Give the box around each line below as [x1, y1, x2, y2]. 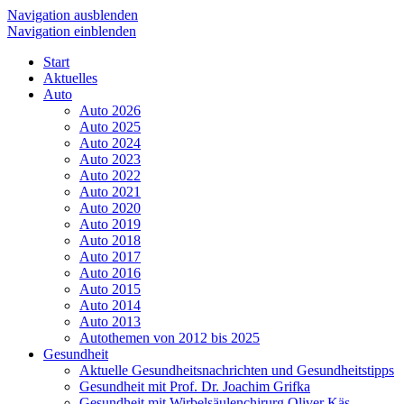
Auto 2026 [79, 103, 141, 118]
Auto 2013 [79, 314, 141, 329]
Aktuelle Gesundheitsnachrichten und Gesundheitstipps [79, 363, 394, 378]
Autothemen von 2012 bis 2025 [79, 330, 260, 345]
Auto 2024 [79, 135, 141, 151]
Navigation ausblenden [7, 7, 138, 23]
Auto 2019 [79, 216, 141, 232]
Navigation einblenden [7, 23, 136, 39]
